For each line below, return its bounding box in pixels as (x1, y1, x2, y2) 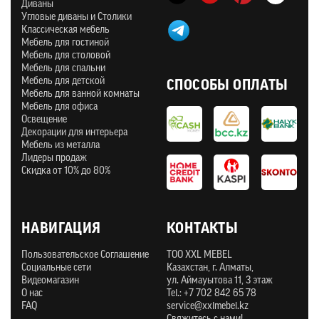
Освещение (21, 115, 67, 126)
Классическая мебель (21, 25, 110, 36)
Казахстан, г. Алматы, (167, 263, 253, 274)
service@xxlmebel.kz (167, 301, 249, 313)
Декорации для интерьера (21, 127, 127, 139)
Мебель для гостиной (21, 38, 109, 49)
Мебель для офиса (21, 102, 98, 113)
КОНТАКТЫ (167, 222, 239, 237)
